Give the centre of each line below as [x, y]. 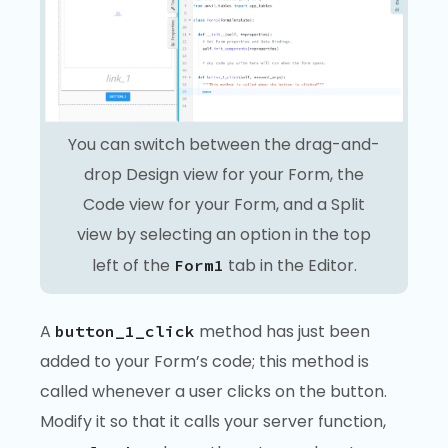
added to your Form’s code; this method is [204, 362]
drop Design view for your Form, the [224, 174]
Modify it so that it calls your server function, [213, 422]
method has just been [282, 332]
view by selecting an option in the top [224, 234]
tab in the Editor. [290, 265]
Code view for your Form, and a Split [224, 204]
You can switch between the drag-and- [224, 144]
